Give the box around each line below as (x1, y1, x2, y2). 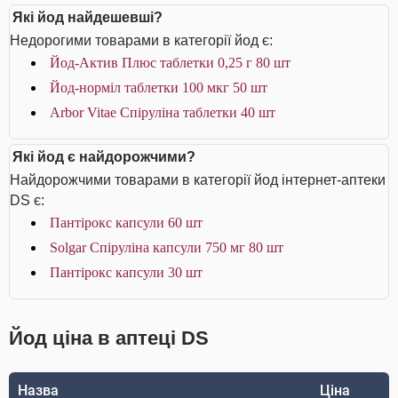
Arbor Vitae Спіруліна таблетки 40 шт (50, 105, 275, 120)
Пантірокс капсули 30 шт (50, 265, 203, 280)
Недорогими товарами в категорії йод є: (10, 33, 273, 48)
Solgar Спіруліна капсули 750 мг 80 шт (50, 240, 283, 255)
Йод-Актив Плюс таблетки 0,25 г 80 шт (50, 55, 291, 70)
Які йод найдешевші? (12, 10, 163, 25)
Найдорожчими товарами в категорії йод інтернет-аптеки (10, 172, 386, 187)
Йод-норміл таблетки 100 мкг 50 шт (50, 80, 267, 95)
